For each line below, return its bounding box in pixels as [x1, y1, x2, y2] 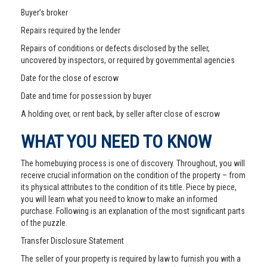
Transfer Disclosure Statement [21, 236, 124, 246]
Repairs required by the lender [21, 26, 120, 35]
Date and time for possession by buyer [21, 91, 151, 101]
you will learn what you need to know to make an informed [21, 194, 218, 204]
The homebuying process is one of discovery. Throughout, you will [21, 159, 245, 168]
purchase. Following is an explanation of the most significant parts [21, 206, 245, 216]
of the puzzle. [21, 218, 67, 228]
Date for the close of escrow [21, 73, 119, 83]
